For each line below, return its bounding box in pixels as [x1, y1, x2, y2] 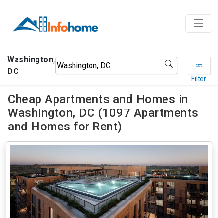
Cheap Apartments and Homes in [8, 92, 188, 106]
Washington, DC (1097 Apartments [8, 106, 199, 120]
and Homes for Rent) [8, 120, 122, 133]
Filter [191, 75, 207, 83]
